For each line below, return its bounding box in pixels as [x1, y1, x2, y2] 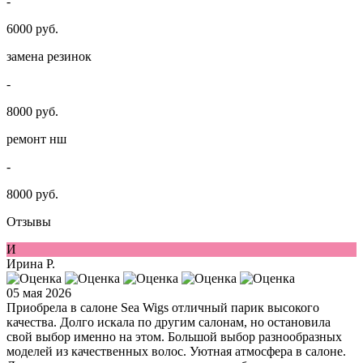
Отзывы [6, 215, 51, 229]
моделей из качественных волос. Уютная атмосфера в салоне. [6, 344, 346, 359]
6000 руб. [6, 22, 58, 36]
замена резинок [6, 49, 92, 64]
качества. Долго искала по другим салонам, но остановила [6, 315, 331, 330]
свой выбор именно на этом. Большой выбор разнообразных [6, 330, 342, 344]
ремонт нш [6, 132, 66, 147]
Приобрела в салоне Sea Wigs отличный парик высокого [6, 301, 319, 315]
